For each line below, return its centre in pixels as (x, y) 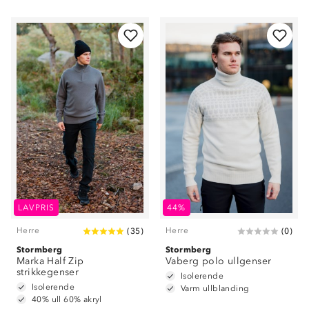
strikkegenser (48, 272)
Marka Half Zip (50, 261)
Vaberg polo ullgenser (219, 261)
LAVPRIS (37, 208)
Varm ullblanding (215, 288)
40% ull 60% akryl (67, 299)
